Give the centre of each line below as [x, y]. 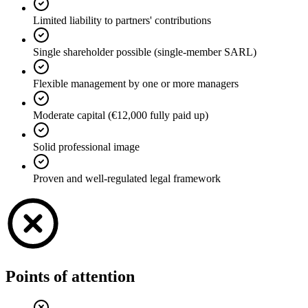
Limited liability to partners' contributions [122, 20]
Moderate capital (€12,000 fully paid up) [121, 115]
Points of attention [70, 276]
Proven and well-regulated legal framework [127, 178]
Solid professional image [86, 146]
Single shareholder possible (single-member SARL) [145, 52]
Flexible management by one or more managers [136, 83]
